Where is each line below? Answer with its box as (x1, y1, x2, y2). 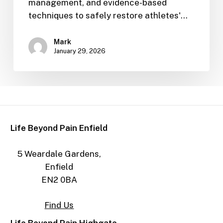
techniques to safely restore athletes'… (28, 10, 188, 20)
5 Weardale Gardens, (17, 148, 101, 159)
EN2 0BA (41, 174, 77, 185)
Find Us (44, 200, 74, 211)
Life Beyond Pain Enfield (10, 123, 108, 133)
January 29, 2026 (53, 47, 106, 55)
